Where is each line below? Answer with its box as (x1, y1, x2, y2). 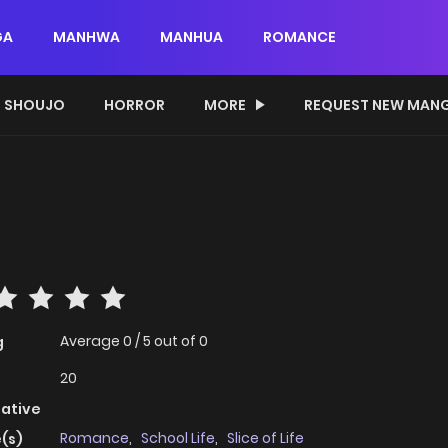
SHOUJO (4, 95, 65, 115)
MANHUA (160, 27, 223, 47)
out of (154, 331, 199, 352)
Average (60, 331, 123, 352)
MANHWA (53, 27, 120, 47)
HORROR (104, 95, 165, 115)
